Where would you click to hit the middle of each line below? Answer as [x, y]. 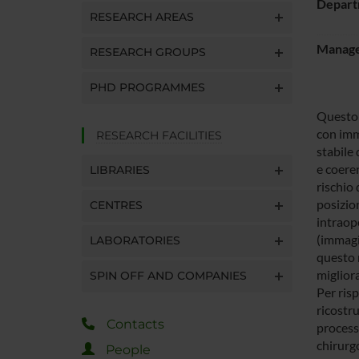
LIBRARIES [120, 169]
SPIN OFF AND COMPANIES [168, 275]
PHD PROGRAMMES [147, 87]
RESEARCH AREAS [142, 16]
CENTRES [116, 205]
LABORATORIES [135, 240]
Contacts [135, 324]
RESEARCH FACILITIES [159, 135]
